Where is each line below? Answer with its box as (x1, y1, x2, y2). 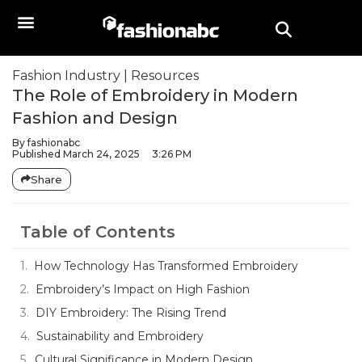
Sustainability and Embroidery (36, 329, 204, 343)
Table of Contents (20, 222, 175, 242)
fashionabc (25, 137, 80, 149)
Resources (131, 68, 199, 83)
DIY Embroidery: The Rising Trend (36, 305, 226, 320)
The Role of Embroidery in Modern (12, 86, 298, 105)
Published (12, 148, 61, 160)
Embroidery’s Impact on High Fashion (36, 282, 250, 297)
